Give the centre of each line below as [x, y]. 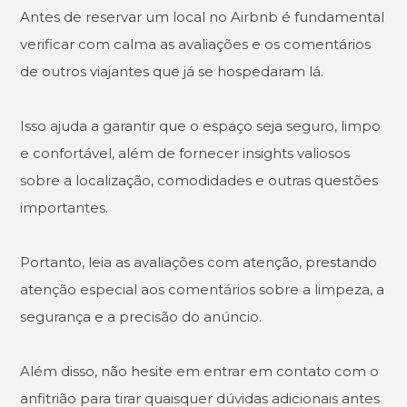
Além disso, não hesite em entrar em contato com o [200, 372]
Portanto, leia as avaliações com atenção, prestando [199, 263]
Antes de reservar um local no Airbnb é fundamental [203, 17]
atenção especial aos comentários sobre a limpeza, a [203, 290]
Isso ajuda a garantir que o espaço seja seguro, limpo [201, 126]
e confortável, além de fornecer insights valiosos [185, 154]
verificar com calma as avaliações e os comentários [196, 45]
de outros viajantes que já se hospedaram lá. [172, 72]
